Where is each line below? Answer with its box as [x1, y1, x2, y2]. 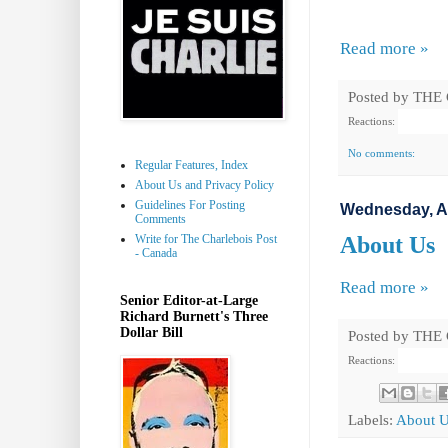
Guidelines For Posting [135, 197, 245, 212]
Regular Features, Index [135, 157, 248, 172]
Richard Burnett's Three [120, 308, 268, 324]
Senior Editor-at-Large [120, 292, 258, 308]
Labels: [348, 410, 396, 428]
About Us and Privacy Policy [135, 177, 274, 192]
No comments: [348, 147, 418, 160]
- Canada [135, 245, 177, 260]
